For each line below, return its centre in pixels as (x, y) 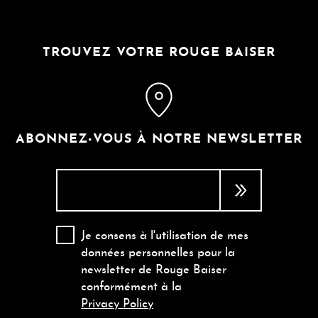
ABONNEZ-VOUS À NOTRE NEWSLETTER (159, 139)
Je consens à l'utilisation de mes (165, 236)
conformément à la (131, 287)
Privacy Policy (117, 304)
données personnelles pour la (158, 253)
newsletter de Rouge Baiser (154, 270)
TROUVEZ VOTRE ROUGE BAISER (159, 53)
